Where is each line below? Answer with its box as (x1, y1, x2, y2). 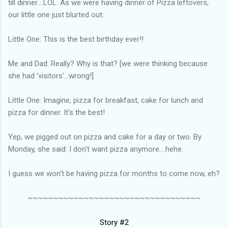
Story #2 (99, 217, 129, 227)
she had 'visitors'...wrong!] (8, 71, 94, 80)
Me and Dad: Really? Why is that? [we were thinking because (8, 59, 208, 68)
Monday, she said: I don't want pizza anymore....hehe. (8, 144, 183, 154)
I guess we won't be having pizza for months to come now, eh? (8, 168, 220, 178)
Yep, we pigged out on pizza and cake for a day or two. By (8, 132, 202, 141)
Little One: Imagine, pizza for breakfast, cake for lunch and (8, 95, 203, 105)
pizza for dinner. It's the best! (8, 107, 105, 117)
